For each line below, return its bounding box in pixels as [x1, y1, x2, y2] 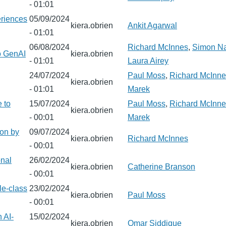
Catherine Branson [128, 162, 195, 171]
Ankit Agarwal [128, 21, 177, 30]
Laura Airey [128, 56, 168, 65]
